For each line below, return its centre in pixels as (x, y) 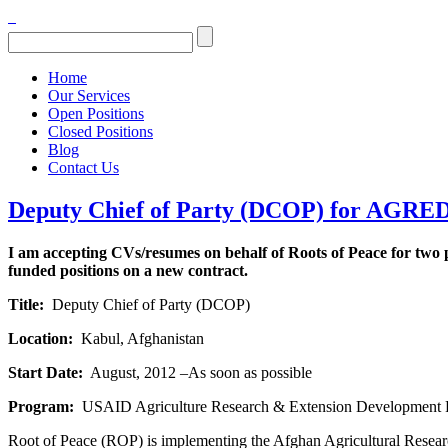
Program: (41, 406)
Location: (40, 338)
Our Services (89, 95)
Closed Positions (100, 131)
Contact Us (83, 167)
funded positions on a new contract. (128, 270)
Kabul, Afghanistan (138, 338)
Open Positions (96, 113)
